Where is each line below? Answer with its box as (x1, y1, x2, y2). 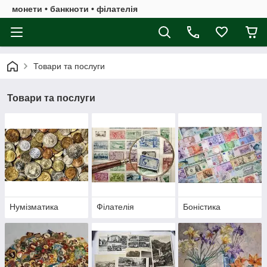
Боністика (183, 202, 221, 212)
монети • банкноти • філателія (12, 4, 138, 14)
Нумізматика (10, 202, 58, 212)
